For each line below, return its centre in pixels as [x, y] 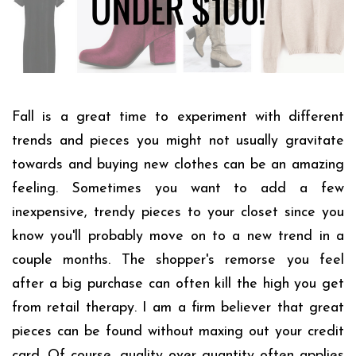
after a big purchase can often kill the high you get [178, 284]
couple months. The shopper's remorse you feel [178, 261]
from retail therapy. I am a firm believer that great [178, 308]
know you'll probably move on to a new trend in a [178, 237]
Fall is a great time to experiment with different [178, 118]
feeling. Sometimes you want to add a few [178, 189]
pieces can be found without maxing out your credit [178, 332]
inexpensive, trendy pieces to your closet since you [178, 213]
